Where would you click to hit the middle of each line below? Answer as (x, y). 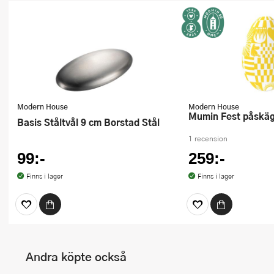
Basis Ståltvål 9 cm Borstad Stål (92, 122)
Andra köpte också (76, 257)
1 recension (208, 138)
